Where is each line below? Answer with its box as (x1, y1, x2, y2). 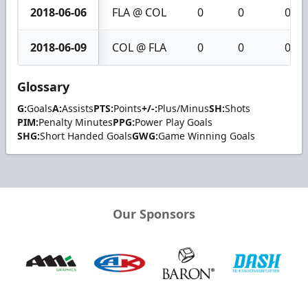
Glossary (17, 78, 69, 95)
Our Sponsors (113, 205, 195, 222)
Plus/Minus (157, 101, 209, 115)
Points (113, 101, 142, 115)
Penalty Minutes (38, 115, 113, 129)
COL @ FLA (112, 39, 166, 55)
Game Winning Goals (158, 129, 255, 142)
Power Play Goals (135, 115, 212, 129)
